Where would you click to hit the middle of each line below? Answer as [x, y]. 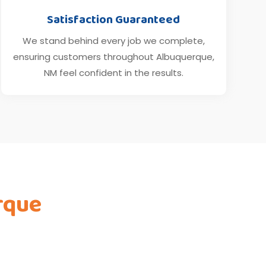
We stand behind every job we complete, [113, 40]
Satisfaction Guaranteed [114, 19]
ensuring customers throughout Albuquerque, [113, 56]
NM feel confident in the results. [113, 72]
